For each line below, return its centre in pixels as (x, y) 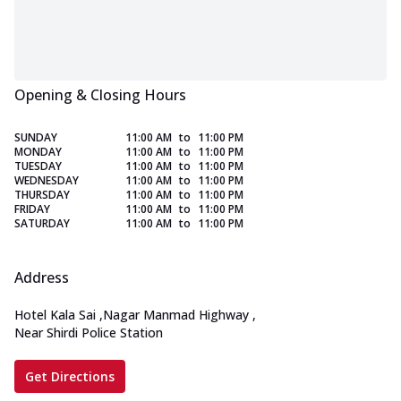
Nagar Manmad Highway (176, 315)
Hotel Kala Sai (55, 315)
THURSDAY (42, 195)
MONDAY (38, 152)
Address (42, 278)
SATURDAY (42, 224)
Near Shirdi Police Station (89, 333)
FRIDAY (32, 209)
